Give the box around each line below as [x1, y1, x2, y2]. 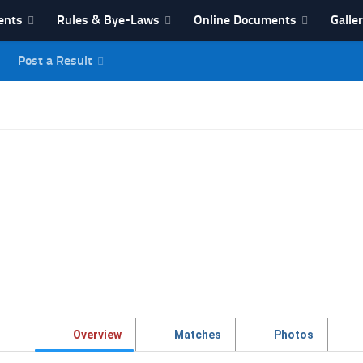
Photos [274, 327, 314, 341]
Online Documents [194, 12, 297, 28]
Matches [174, 327, 221, 341]
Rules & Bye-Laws [57, 12, 160, 28]
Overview [73, 327, 122, 341]
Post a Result [18, 53, 92, 68]
